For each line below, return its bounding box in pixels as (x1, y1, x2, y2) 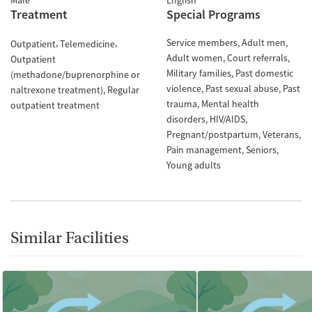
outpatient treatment (10, 98, 100, 111)
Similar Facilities (10, 228, 129, 247)
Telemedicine (60, 37, 115, 50)
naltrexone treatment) (10, 83, 103, 96)
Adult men (242, 36, 286, 49)
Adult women (166, 52, 223, 64)
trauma (166, 97, 197, 110)
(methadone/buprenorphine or (10, 68, 140, 81)
